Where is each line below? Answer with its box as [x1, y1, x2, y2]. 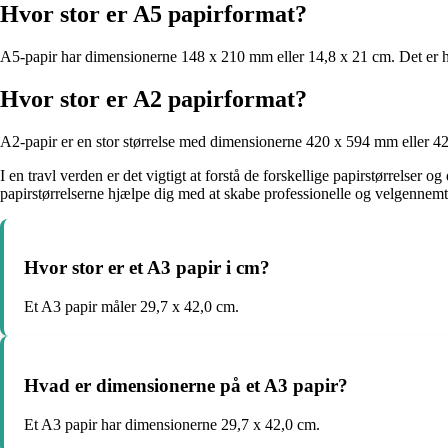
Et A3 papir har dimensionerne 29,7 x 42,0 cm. [24, 415, 320, 433]
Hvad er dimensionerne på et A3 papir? [24, 374, 348, 396]
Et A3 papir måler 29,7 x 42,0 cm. [24, 298, 239, 316]
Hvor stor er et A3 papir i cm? [24, 257, 270, 279]
